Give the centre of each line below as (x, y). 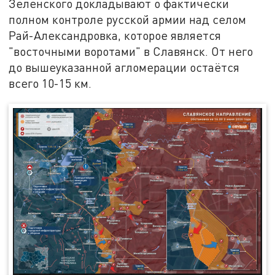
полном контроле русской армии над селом (128, 20)
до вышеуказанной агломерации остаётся (124, 68)
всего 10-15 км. (50, 83)
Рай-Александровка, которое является (115, 36)
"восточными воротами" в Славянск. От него (131, 52)
